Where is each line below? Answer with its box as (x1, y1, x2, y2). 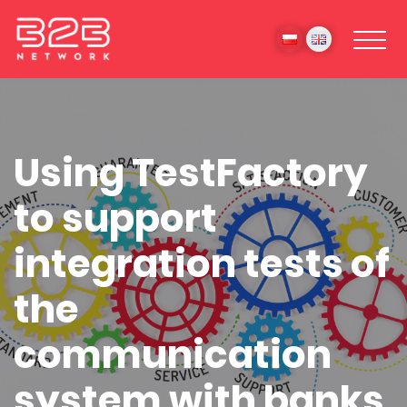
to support (14, 192, 217, 245)
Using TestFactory (14, 146, 368, 200)
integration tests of (14, 237, 390, 291)
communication (14, 328, 332, 382)
